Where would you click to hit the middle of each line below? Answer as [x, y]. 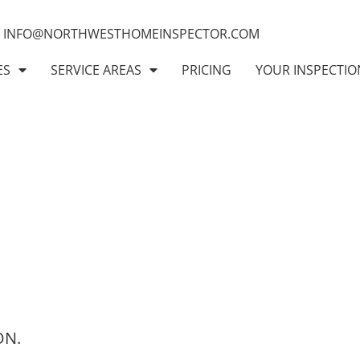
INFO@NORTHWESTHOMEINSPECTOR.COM [132, 34]
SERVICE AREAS [96, 70]
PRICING [206, 70]
